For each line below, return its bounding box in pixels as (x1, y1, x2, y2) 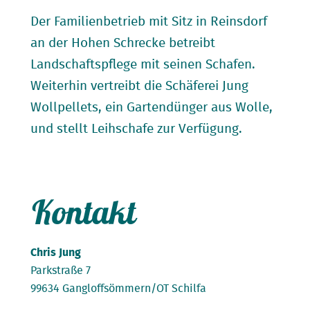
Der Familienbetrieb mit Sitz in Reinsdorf (30, 15, 267, 28)
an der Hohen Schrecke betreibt (30, 36, 215, 50)
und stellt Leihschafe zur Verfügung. (30, 122, 242, 136)
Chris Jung (30, 246, 81, 258)
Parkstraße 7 (30, 264, 91, 276)
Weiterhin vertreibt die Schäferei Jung (30, 79, 248, 93)
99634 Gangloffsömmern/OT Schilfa (30, 282, 206, 294)
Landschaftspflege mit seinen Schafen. (30, 57, 255, 71)
